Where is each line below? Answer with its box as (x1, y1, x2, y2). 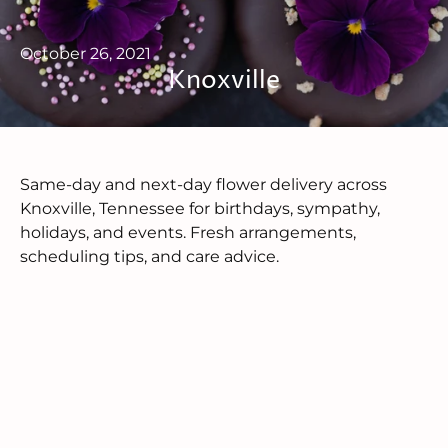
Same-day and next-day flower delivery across (20, 175, 387, 194)
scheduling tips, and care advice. (20, 247, 279, 266)
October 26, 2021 (20, 44, 151, 63)
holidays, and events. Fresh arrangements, (20, 223, 356, 242)
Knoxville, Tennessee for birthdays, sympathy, (20, 199, 380, 218)
